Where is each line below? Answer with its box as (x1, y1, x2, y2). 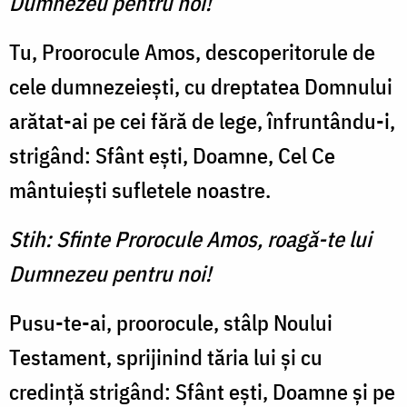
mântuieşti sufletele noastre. (9, 175, 271, 205)
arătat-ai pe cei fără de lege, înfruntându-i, (9, 106, 395, 136)
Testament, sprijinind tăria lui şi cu (9, 342, 323, 372)
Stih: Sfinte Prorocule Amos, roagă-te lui (9, 224, 372, 254)
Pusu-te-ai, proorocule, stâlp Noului (9, 308, 333, 338)
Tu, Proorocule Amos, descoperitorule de (9, 37, 375, 67)
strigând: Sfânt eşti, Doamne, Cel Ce (9, 141, 335, 171)
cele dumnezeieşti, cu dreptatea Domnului (9, 72, 392, 102)
